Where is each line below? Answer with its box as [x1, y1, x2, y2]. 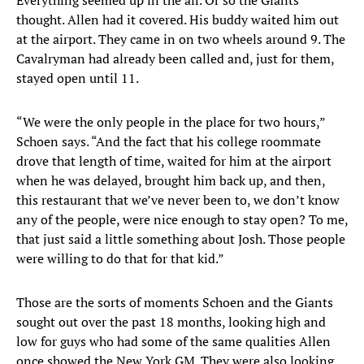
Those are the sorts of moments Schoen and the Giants [16, 293, 333, 312]
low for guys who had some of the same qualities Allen [16, 332, 331, 351]
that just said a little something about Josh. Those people [16, 230, 345, 249]
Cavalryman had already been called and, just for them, [16, 50, 334, 68]
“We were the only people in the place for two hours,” [16, 113, 325, 132]
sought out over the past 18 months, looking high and [16, 313, 326, 331]
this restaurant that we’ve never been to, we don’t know [16, 191, 340, 210]
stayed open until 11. [16, 69, 139, 88]
